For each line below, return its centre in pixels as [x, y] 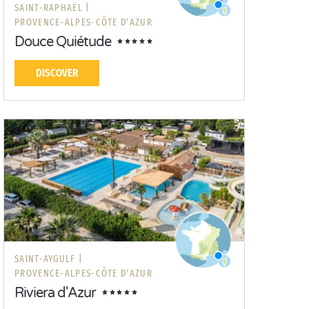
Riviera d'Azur [55, 293]
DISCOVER [57, 73]
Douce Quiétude [63, 42]
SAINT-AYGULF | [49, 259]
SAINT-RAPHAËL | [52, 8]
